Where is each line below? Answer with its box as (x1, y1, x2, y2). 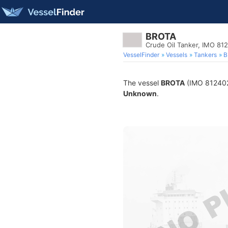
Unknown (123, 89, 157, 98)
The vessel (123, 78, 161, 87)
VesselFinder (123, 51, 159, 59)
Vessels (166, 51, 187, 59)
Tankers (194, 51, 217, 59)
